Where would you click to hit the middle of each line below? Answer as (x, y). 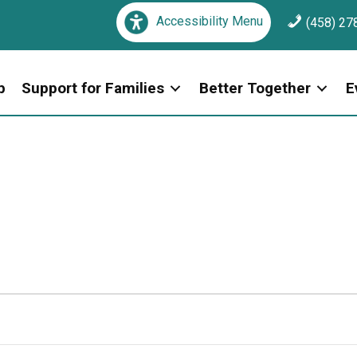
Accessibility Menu (210, 22)
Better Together (255, 88)
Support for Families (93, 88)
